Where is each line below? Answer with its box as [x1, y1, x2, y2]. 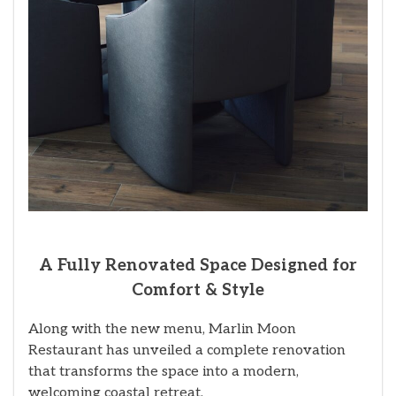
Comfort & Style [132, 279, 264, 301]
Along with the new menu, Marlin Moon [28, 321, 296, 339]
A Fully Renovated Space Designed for [39, 255, 357, 276]
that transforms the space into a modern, [28, 363, 299, 381]
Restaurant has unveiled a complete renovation [28, 342, 346, 360]
